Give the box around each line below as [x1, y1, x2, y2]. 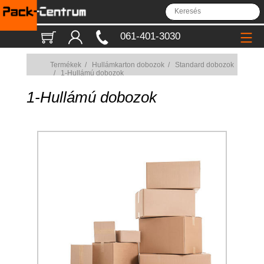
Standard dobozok [174, 61, 234, 69]
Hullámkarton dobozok [91, 61, 164, 69]
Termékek [49, 61, 81, 69]
